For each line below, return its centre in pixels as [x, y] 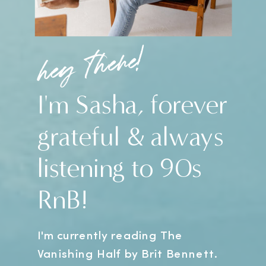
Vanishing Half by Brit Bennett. [127, 255]
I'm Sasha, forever [132, 105]
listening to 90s [120, 168]
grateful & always [130, 137]
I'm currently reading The [110, 236]
